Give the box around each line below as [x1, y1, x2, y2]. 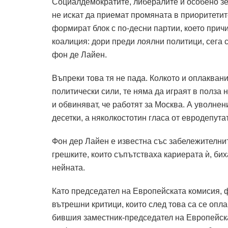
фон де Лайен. [52, 50, 107, 59]
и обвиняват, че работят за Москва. [52, 100, 185, 109]
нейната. [52, 163, 85, 172]
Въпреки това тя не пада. [52, 73, 148, 82]
